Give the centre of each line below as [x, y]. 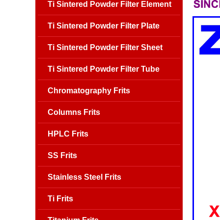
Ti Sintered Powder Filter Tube [104, 69]
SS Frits [62, 155]
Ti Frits [60, 199]
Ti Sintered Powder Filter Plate [104, 26]
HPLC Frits [68, 134]
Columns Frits [74, 112]
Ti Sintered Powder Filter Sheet [105, 47]
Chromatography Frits [89, 91]
